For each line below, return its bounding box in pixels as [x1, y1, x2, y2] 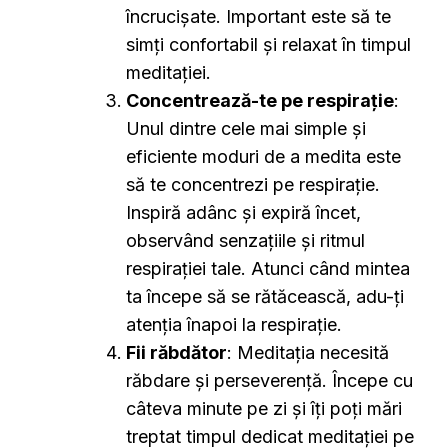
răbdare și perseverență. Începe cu [126, 370, 413, 392]
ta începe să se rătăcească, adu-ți [126, 286, 404, 308]
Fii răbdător [126, 342, 227, 364]
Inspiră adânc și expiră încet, [126, 202, 361, 224]
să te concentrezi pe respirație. [126, 174, 380, 196]
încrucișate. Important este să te [126, 6, 391, 28]
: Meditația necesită [227, 342, 389, 364]
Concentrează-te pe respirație [126, 90, 394, 112]
